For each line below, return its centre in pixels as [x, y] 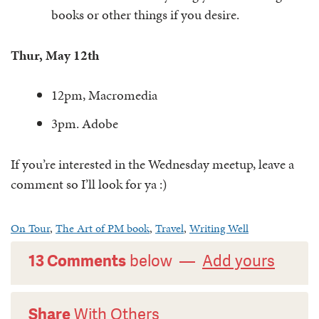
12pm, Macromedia [104, 95]
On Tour [30, 228]
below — [164, 261]
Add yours [239, 261]
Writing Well [219, 228]
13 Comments [77, 261]
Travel [169, 228]
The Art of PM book [103, 228]
